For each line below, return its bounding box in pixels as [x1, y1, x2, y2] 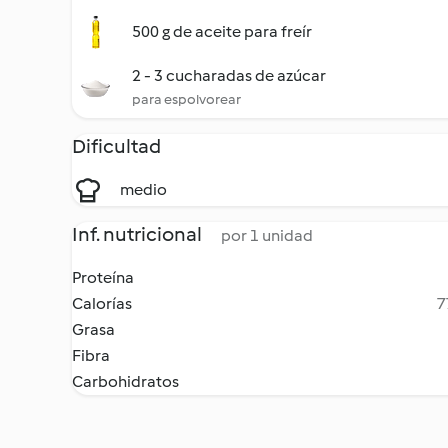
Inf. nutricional [72, 222, 205, 246]
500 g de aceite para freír [132, 22, 312, 41]
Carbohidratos [72, 372, 179, 391]
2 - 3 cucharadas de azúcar [132, 66, 326, 85]
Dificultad [72, 134, 161, 158]
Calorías [72, 294, 132, 313]
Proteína [72, 268, 134, 287]
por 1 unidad [221, 226, 313, 245]
